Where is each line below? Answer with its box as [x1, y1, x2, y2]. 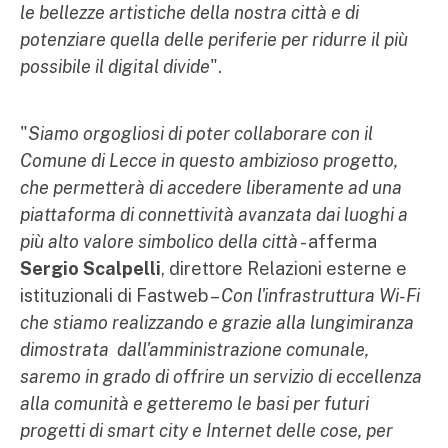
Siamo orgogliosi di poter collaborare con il [28, 123, 373, 144]
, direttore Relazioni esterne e [161, 258, 407, 279]
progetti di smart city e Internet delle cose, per [20, 420, 393, 441]
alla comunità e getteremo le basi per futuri [20, 393, 369, 414]
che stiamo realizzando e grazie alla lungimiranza [20, 312, 414, 333]
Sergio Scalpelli [20, 258, 161, 279]
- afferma [298, 231, 377, 252]
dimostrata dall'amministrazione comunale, [20, 339, 369, 360]
